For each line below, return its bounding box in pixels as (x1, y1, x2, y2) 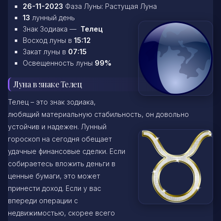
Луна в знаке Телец (13, 78, 82, 89)
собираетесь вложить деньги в (8, 159, 115, 168)
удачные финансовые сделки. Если (8, 147, 125, 156)
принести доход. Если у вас (8, 184, 101, 193)
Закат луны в (23, 47, 68, 56)
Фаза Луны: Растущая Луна (63, 1, 157, 10)
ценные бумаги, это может (8, 172, 100, 181)
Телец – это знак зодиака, (8, 98, 96, 107)
